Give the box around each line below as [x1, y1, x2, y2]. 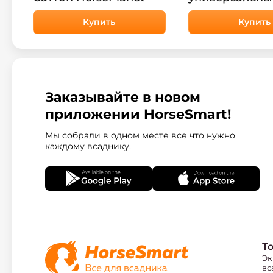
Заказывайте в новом [45, 88, 200, 105]
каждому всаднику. [45, 140, 131, 152]
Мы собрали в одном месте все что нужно [45, 129, 235, 141]
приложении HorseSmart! [45, 105, 231, 122]
